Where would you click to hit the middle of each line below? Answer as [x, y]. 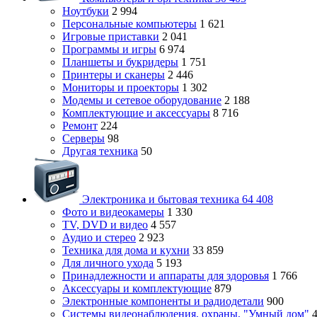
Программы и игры [109, 49]
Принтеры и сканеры [114, 75]
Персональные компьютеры [129, 24]
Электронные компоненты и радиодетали [163, 301]
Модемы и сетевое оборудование [142, 100]
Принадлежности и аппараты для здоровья [166, 276]
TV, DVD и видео [105, 225]
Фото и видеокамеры [113, 212]
